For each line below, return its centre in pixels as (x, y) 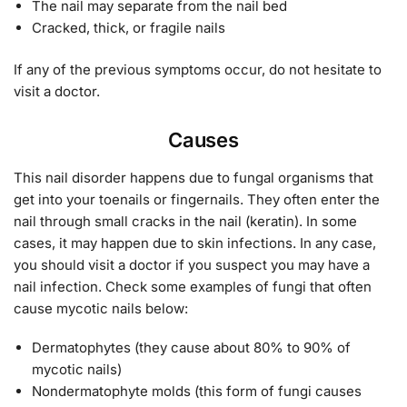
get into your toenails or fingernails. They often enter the (197, 199)
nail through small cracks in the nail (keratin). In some (185, 221)
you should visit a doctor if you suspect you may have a (192, 264)
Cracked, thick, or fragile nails (129, 28)
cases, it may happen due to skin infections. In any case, (195, 243)
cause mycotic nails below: (101, 308)
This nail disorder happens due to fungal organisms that (194, 177)
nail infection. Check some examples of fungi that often (193, 286)
